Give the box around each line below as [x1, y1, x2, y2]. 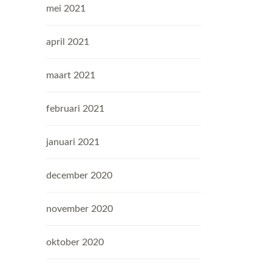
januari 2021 [46, 137, 100, 147]
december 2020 [46, 171, 112, 180]
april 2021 [46, 37, 89, 47]
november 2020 [46, 204, 113, 214]
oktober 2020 [46, 237, 104, 247]
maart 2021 [46, 70, 95, 80]
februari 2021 [46, 104, 104, 114]
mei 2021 [46, 4, 86, 13]
